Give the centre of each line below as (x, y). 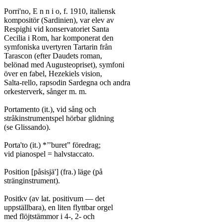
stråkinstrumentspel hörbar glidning (59, 118)
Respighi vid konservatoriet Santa (56, 29)
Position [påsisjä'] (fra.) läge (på (53, 172)
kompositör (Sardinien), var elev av (59, 20)
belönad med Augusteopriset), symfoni (64, 65)
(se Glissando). (27, 127)
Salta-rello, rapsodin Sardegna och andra (67, 83)
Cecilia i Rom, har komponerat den (59, 38)
